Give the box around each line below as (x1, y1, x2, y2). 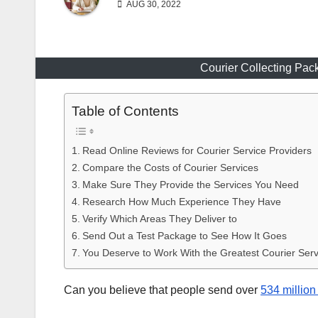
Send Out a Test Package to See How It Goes (82, 230, 287, 242)
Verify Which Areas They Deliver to (82, 213, 237, 225)
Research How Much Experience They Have (82, 196, 281, 208)
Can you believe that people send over (64, 284, 261, 297)
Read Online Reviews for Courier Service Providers (82, 145, 312, 157)
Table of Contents (72, 104, 179, 119)
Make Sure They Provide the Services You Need (82, 179, 299, 191)
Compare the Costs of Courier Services (82, 162, 258, 174)
